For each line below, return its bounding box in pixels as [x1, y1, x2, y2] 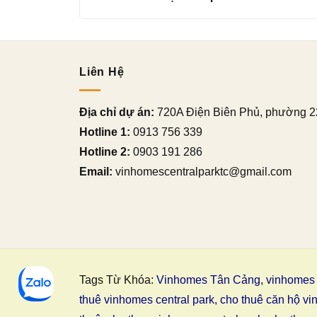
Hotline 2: [79, 146, 130, 158]
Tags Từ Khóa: [79, 274, 156, 287]
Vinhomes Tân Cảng [156, 274, 260, 287]
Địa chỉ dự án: [79, 106, 154, 119]
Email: [79, 166, 113, 178]
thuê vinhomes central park [79, 294, 214, 306]
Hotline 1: [79, 126, 130, 139]
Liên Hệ [79, 65, 125, 78]
